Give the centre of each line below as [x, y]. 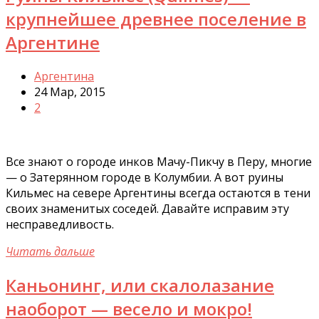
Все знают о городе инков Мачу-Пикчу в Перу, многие [159, 161]
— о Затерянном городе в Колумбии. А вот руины [145, 177]
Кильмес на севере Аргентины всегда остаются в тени [158, 193]
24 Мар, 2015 [70, 91]
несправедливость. [60, 224]
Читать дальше [50, 251]
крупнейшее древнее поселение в [156, 19]
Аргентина [64, 76]
